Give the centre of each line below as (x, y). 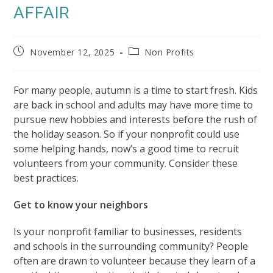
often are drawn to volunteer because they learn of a (135, 261)
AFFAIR (42, 13)
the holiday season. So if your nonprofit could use (127, 134)
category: (148, 63)
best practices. (46, 178)
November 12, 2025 (73, 52)
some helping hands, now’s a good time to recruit (126, 149)
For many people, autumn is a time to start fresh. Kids (136, 90)
